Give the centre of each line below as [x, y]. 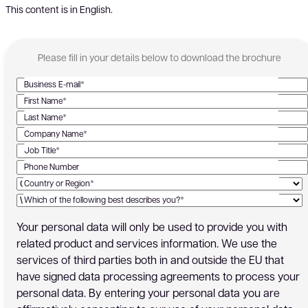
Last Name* [46, 117]
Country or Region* [59, 183]
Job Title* [42, 150]
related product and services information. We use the [147, 243]
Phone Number [52, 166]
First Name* [46, 100]
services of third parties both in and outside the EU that [150, 260]
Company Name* [56, 133]
